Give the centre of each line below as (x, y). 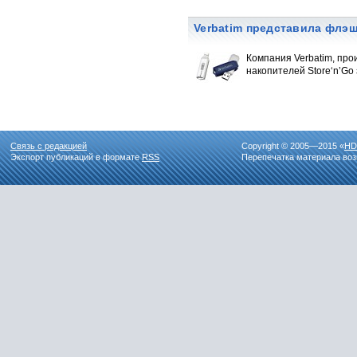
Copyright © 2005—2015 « (293, 146)
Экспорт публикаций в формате (76, 157)
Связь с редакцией (49, 146)
